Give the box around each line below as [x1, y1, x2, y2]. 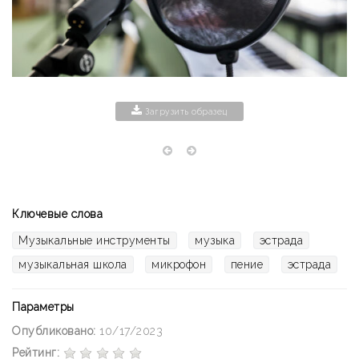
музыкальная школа [18, 258, 127, 272]
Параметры [12, 301, 75, 314]
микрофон [151, 258, 206, 272]
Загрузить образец [142, 107, 228, 117]
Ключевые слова [12, 208, 103, 221]
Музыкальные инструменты [18, 234, 171, 248]
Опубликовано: [12, 325, 96, 338]
